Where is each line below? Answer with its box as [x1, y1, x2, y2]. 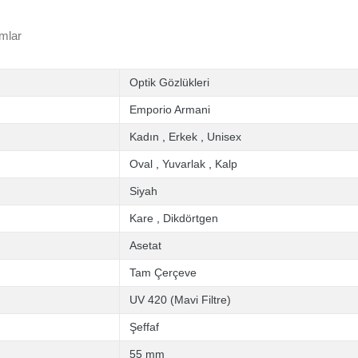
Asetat [129, 239, 161, 252]
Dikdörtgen [163, 212, 218, 225]
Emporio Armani [129, 103, 210, 116]
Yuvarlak [162, 157, 205, 170]
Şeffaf [129, 320, 159, 333]
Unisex [207, 130, 241, 143]
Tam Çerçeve [129, 266, 197, 279]
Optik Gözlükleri [129, 76, 209, 89]
